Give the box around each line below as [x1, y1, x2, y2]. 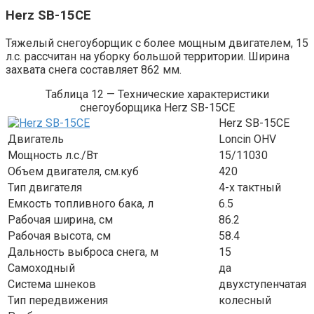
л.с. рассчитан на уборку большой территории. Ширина [6, 49, 289, 63]
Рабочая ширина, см [8, 212, 113, 226]
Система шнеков [8, 277, 96, 291]
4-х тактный [219, 180, 281, 194]
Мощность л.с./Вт [8, 148, 98, 162]
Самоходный [8, 261, 75, 275]
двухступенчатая [219, 277, 306, 291]
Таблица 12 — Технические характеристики [45, 87, 269, 101]
